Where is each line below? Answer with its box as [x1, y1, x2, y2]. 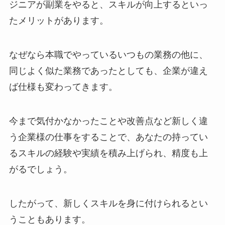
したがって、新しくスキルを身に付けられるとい [9, 198, 208, 208]
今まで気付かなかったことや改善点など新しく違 [9, 116, 208, 126]
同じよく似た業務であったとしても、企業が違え [9, 66, 208, 76]
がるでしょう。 [9, 164, 72, 174]
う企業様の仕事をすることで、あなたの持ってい [9, 132, 208, 142]
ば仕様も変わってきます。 [9, 82, 118, 92]
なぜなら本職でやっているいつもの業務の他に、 [9, 50, 208, 60]
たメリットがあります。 [9, 16, 108, 26]
